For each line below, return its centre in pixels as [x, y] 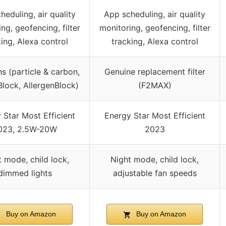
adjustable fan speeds [155, 173]
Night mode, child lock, [155, 160]
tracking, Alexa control [155, 42]
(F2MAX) [155, 86]
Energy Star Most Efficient [155, 116]
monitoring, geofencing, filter [155, 28]
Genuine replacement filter [155, 72]
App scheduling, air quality [155, 14]
